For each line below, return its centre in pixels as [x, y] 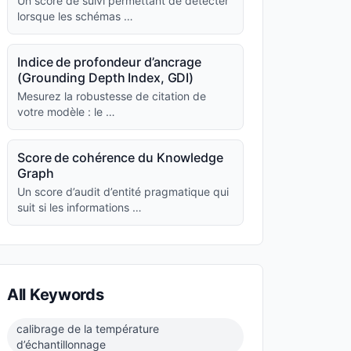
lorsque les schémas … [75, 16]
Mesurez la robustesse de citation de [112, 96]
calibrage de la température [88, 329]
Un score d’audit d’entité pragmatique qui [123, 192]
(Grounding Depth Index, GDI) [106, 78]
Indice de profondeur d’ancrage [109, 62]
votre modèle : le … [66, 112]
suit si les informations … [80, 207]
